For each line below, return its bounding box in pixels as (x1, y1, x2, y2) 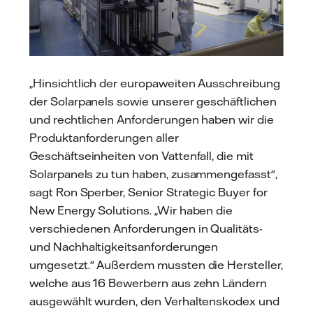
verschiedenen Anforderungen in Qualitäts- (29, 221, 263, 235)
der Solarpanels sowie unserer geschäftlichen (29, 94, 277, 108)
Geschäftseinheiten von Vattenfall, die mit (29, 148, 254, 163)
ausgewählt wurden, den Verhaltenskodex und (29, 293, 279, 308)
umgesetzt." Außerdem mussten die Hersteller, (29, 257, 283, 272)
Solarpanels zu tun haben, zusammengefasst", (29, 166, 277, 181)
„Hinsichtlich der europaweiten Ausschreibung (29, 75, 280, 90)
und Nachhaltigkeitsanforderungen (29, 239, 219, 254)
